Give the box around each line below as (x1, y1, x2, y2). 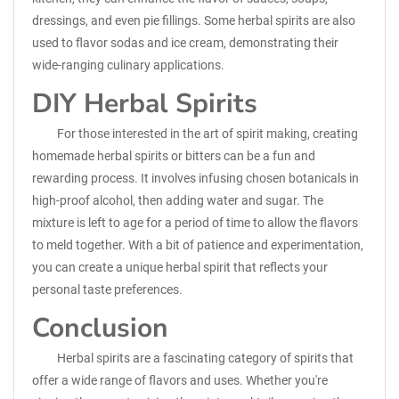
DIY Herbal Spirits (32, 85, 257, 122)
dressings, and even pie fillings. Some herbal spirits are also (32, 13, 355, 28)
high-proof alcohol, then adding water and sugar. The (32, 193, 323, 208)
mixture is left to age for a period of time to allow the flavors (32, 216, 358, 230)
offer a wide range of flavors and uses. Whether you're (32, 373, 328, 387)
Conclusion (32, 310, 168, 346)
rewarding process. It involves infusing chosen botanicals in (32, 171, 359, 185)
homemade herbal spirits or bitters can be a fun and (32, 149, 315, 163)
